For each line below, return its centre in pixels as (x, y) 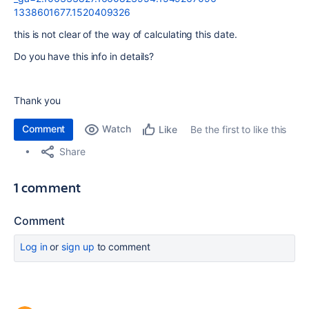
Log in (34, 247)
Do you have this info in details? (84, 56)
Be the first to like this (239, 129)
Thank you (38, 100)
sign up (78, 247)
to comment (122, 247)
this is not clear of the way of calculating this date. (126, 34)
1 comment (48, 187)
